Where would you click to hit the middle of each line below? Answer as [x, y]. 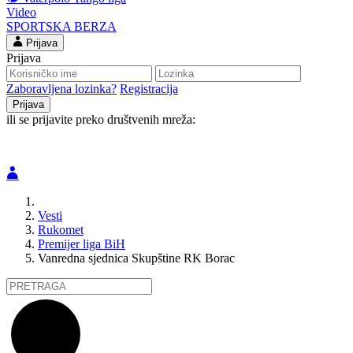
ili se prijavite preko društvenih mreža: [101, 119]
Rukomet [61, 230]
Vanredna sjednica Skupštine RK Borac [136, 258]
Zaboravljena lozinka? [61, 89]
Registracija [149, 89]
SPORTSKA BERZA [61, 26]
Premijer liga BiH [82, 244]
